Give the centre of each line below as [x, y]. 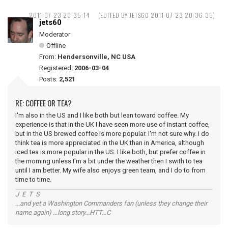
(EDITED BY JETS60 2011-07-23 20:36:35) [157, 15]
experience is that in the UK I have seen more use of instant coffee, [112, 124]
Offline [56, 46]
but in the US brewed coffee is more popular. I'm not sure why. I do [112, 134]
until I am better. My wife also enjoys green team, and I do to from [111, 170]
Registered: [57, 68]
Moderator [55, 34]
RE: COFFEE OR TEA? [44, 103]
